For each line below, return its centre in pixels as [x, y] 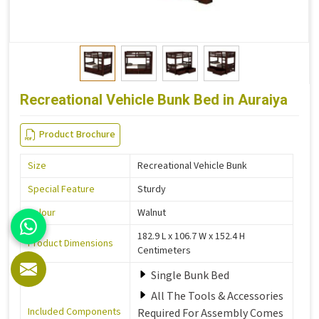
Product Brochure [77, 134]
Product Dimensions [70, 243]
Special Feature [61, 189]
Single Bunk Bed [190, 275]
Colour [42, 213]
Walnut [152, 213]
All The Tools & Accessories [217, 296]
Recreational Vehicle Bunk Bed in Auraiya [154, 99]
